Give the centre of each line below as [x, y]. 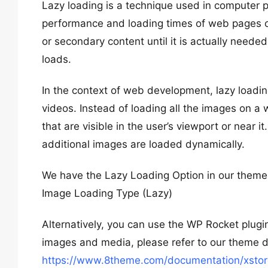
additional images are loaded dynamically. [143, 144]
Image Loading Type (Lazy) [107, 193]
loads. [57, 59]
